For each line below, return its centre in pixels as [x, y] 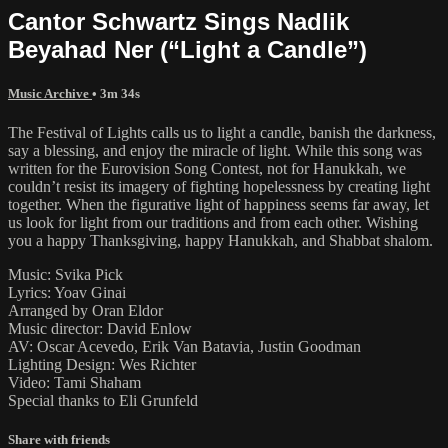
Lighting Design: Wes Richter [102, 364]
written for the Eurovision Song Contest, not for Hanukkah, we [207, 168]
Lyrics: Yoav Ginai [67, 292]
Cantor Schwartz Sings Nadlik [178, 21]
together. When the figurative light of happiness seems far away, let [218, 204]
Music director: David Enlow [100, 328]
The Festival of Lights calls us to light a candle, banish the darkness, [222, 132]
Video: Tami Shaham [74, 382]
